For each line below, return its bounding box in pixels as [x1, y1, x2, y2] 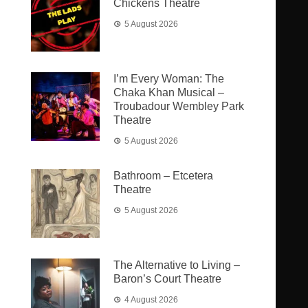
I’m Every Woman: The [113, 73, 225, 85]
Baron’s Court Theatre [113, 273, 222, 285]
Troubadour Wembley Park [113, 100, 245, 112]
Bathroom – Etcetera [113, 170, 214, 181]
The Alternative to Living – [113, 259, 241, 271]
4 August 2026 [124, 295, 179, 305]
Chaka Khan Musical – [113, 87, 225, 98]
